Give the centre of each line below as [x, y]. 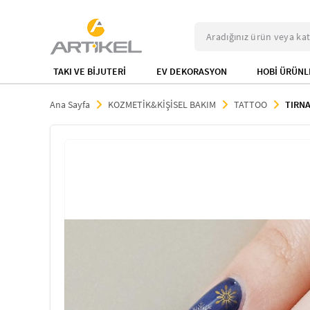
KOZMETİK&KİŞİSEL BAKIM [162, 104]
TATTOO [250, 104]
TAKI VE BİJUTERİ [90, 71]
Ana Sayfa [70, 104]
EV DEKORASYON [191, 71]
